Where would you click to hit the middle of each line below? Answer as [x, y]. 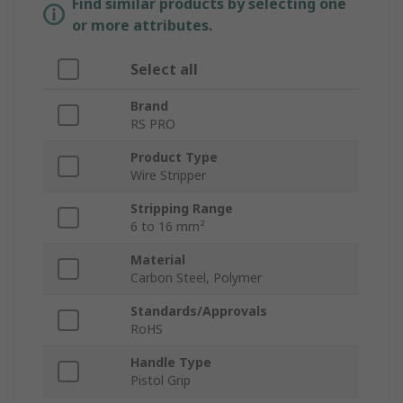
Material [158, 260]
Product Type [174, 157]
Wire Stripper [168, 175]
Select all [164, 70]
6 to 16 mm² [168, 227]
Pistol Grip [161, 381]
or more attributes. [142, 26]
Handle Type [171, 363]
